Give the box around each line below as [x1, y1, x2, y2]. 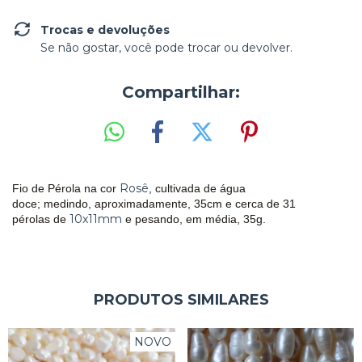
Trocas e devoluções [40, 23, 170, 37]
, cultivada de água [149, 181, 246, 195]
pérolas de [12, 212, 69, 225]
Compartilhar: [122, 82, 240, 102]
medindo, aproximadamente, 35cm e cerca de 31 [44, 196, 296, 210]
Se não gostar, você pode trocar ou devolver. [40, 40, 293, 55]
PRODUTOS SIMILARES [93, 290, 269, 309]
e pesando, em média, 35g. [122, 212, 266, 225]
